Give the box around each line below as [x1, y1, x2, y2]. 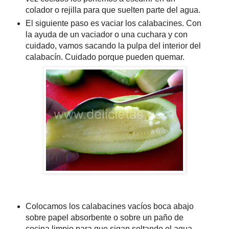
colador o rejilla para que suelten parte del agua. [25, 5, 200, 14]
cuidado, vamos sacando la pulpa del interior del [25, 41, 201, 50]
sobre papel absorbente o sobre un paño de [25, 213, 184, 222]
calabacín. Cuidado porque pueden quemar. [25, 52, 185, 61]
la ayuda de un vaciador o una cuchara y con [25, 30, 188, 39]
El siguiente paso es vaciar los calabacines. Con [25, 18, 201, 28]
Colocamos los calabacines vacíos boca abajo [25, 202, 194, 211]
